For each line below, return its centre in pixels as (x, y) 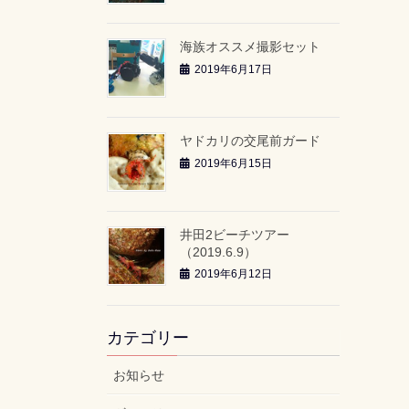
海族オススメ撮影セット (250, 47)
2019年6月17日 (233, 69)
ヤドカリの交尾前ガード (250, 141)
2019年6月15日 (233, 163)
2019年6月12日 (233, 274)
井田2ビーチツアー (235, 234)
